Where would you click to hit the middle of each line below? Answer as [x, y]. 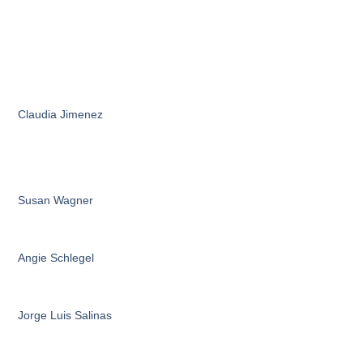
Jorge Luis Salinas [65, 315]
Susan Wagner [56, 201]
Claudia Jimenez [61, 114]
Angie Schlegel [56, 257]
